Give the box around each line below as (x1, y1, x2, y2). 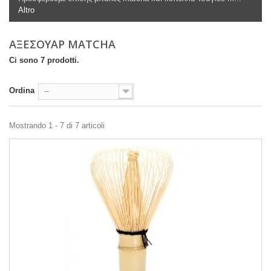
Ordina (9, 86, 34, 95)
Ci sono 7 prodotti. (9, 56, 79, 65)
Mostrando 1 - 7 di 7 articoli (9, 121, 105, 130)
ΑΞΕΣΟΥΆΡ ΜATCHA (9, 37, 122, 51)
